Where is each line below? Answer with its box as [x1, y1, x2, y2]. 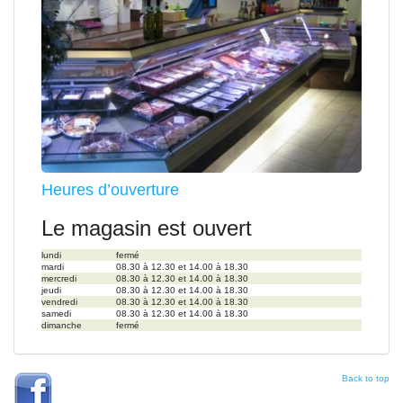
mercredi [41, 273, 76, 284]
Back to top [342, 372, 390, 383]
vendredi [41, 297, 77, 308]
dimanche [41, 320, 82, 331]
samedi [41, 309, 71, 319]
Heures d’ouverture [41, 181, 179, 200]
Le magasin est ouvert [41, 216, 252, 241]
